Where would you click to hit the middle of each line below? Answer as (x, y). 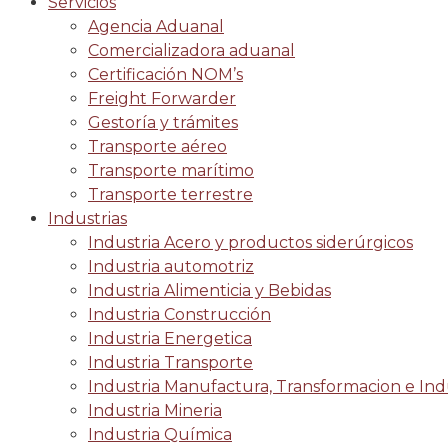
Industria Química (160, 434)
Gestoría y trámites (163, 122)
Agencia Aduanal (156, 26)
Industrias (87, 218)
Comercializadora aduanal (191, 50)
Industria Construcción (179, 314)
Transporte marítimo (171, 170)
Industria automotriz (171, 266)
